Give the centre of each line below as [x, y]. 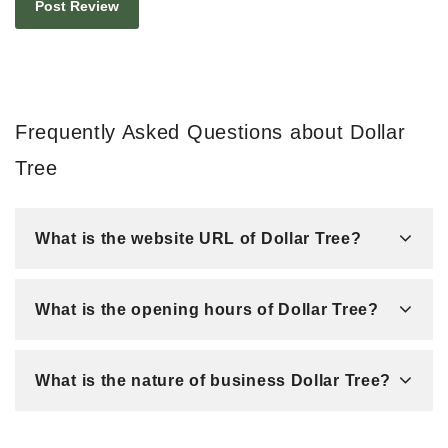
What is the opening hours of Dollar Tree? [207, 309]
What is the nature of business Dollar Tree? [213, 380]
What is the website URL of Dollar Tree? [198, 238]
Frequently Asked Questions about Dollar [210, 131]
